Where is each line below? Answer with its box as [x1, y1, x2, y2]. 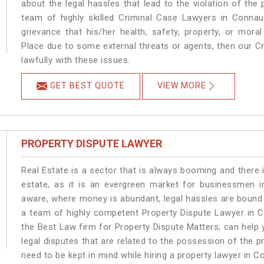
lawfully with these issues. [21, 55, 133, 66]
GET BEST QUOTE [50, 81, 126, 91]
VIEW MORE [157, 81, 207, 91]
